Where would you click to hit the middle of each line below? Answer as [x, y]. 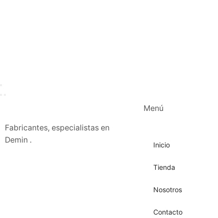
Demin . [18, 140]
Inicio [162, 145]
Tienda [164, 167]
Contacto [168, 212]
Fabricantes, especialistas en [57, 128]
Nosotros [168, 190]
